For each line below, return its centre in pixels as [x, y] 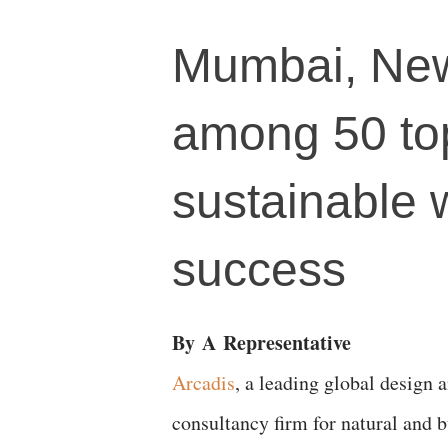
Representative [283, 342]
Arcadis [203, 382]
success [259, 269]
